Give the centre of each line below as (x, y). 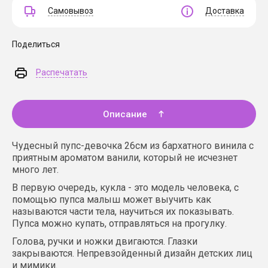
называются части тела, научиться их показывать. (123, 211)
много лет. (35, 170)
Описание (125, 114)
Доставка (225, 11)
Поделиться (36, 44)
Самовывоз (71, 11)
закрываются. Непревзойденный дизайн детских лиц (132, 253)
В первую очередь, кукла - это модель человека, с (125, 188)
